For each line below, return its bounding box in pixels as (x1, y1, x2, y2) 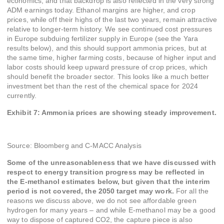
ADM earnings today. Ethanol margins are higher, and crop (7, 6, 195, 14)
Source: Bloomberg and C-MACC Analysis (7, 141, 141, 150)
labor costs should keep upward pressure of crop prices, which (7, 63, 208, 71)
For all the (175, 186, 209, 195)
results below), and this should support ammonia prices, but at (7, 44, 207, 52)
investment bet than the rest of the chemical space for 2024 (7, 82, 198, 90)
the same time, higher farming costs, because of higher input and (7, 53, 216, 62)
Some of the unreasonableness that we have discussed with (7, 158, 216, 166)
